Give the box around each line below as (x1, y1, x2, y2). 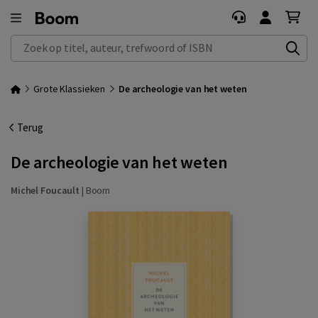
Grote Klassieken (33, 82, 106, 95)
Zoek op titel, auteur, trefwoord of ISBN (11, 35, 187, 49)
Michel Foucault (11, 184, 80, 197)
